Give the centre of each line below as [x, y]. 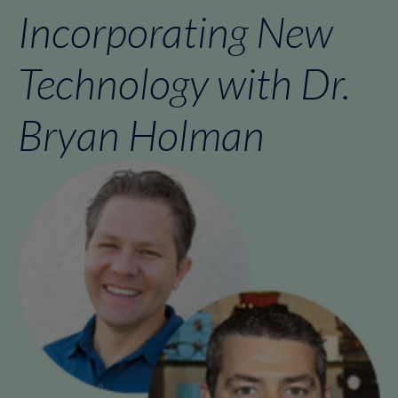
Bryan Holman [141, 134]
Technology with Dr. [184, 83]
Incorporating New [175, 31]
